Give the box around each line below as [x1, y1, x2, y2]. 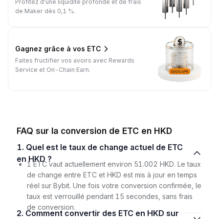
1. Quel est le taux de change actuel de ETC [16, 142, 26, 152]
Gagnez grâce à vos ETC [15, 44, 101, 53]
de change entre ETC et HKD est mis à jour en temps [26, 170, 197, 179]
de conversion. [26, 202, 75, 211]
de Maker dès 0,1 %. [15, 7, 75, 15]
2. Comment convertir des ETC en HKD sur [16, 208, 25, 218]
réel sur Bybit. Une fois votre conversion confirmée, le [26, 181, 201, 190]
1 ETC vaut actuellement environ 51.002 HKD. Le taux [26, 159, 201, 168]
